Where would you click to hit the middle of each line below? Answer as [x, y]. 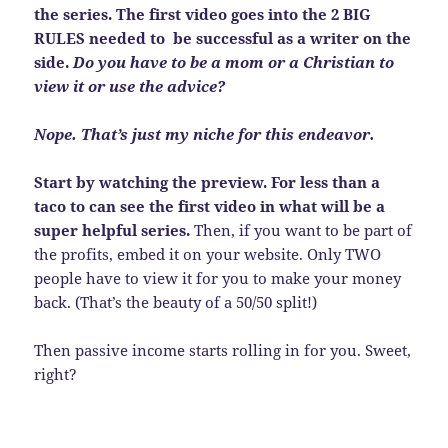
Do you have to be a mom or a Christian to [234, 62]
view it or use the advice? [130, 86]
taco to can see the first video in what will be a [210, 206]
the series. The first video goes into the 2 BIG [203, 14]
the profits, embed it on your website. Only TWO [208, 254]
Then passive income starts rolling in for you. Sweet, [223, 350]
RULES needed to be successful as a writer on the [223, 38]
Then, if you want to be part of [301, 230]
